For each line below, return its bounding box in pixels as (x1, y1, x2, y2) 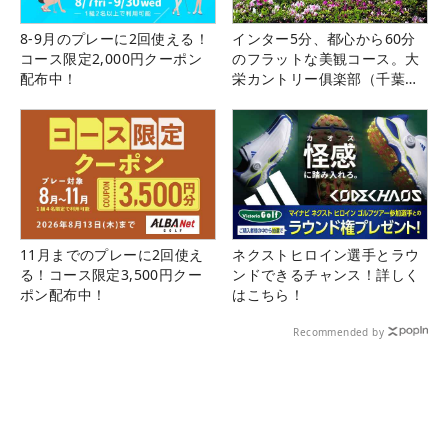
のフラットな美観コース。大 (232, 48, 420, 68)
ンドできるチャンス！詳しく (232, 265, 420, 285)
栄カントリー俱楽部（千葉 (232, 68, 405, 88)
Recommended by (293, 325, 384, 340)
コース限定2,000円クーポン (20, 48, 202, 68)
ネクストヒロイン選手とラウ (232, 245, 420, 265)
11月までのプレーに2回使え (20, 245, 204, 265)
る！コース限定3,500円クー (20, 265, 202, 285)
